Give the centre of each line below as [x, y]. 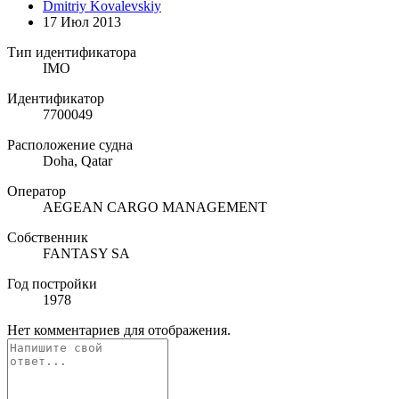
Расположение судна [70, 145]
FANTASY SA [86, 254]
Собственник [48, 238]
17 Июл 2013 [82, 22]
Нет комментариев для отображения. [119, 330]
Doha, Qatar [77, 161]
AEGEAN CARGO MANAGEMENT [155, 208]
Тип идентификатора [72, 53]
